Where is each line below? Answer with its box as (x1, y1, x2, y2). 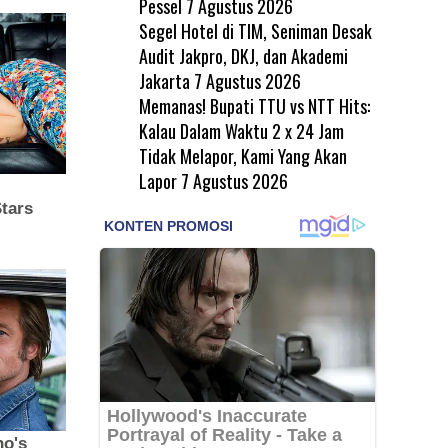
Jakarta (138, 67, 190, 94)
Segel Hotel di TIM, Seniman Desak (138, 17, 372, 44)
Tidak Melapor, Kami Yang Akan (138, 142, 347, 169)
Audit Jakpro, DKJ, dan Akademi (138, 42, 348, 69)
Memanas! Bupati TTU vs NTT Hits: (138, 92, 370, 119)
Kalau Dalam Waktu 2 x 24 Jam (138, 117, 344, 144)
